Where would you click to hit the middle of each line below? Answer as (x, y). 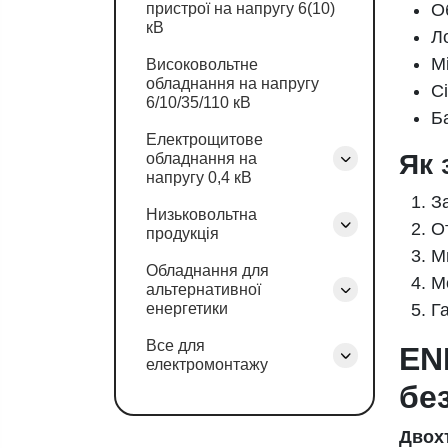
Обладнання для (207, 270)
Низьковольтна (201, 214)
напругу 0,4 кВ (199, 177)
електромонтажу (207, 364)
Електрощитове (204, 139)
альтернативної (203, 289)
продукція (182, 233)
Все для (175, 345)
